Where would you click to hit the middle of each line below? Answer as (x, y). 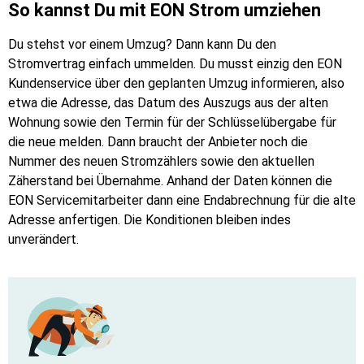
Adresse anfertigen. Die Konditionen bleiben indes (149, 219)
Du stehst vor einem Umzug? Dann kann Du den (142, 44)
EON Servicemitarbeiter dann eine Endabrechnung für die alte (182, 200)
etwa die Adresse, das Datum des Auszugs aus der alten (168, 102)
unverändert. (43, 239)
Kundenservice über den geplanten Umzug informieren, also (176, 83)
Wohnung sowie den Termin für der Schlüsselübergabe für (172, 122)
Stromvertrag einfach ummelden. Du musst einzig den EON (175, 63)
